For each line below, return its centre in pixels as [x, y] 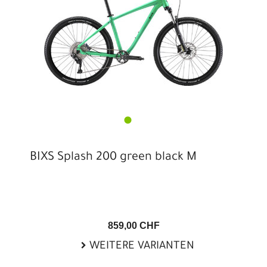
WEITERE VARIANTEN [140, 246]
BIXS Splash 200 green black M [113, 158]
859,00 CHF [133, 225]
